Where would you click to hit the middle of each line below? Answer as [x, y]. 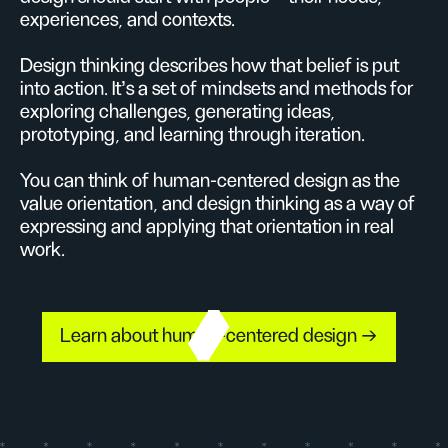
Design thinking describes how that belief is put [209, 66]
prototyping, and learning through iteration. [192, 135]
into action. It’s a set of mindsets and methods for [216, 89]
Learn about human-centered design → [219, 335]
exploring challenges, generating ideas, [177, 112]
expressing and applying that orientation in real [207, 227]
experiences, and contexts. [127, 20]
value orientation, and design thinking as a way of [217, 204]
